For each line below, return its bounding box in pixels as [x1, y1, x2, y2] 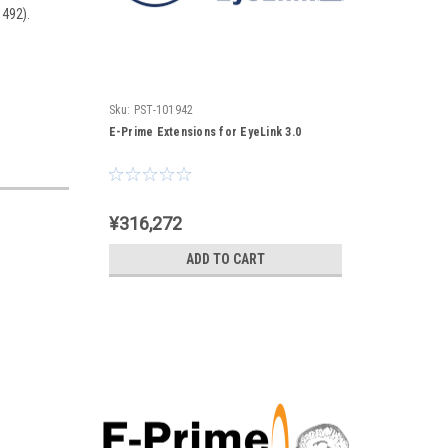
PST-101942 [133, 103, 194, 117]
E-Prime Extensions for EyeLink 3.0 [108, 125, 301, 139]
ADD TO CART [185, 251, 265, 267]
